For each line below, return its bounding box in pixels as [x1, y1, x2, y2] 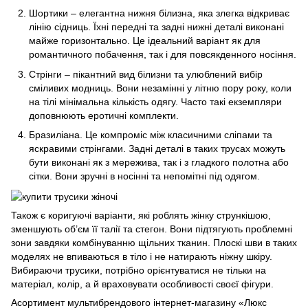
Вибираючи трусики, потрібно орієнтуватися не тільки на [11, 264, 266, 276]
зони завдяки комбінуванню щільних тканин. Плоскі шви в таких [11, 236, 297, 248]
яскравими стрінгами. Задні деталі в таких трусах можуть [29, 143, 285, 155]
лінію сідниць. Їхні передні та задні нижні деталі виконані [29, 21, 284, 33]
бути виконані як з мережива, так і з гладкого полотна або [29, 157, 289, 168]
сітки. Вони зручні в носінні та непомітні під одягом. [29, 170, 260, 182]
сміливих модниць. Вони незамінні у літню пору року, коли [29, 82, 291, 93]
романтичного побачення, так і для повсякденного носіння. [29, 49, 296, 60]
